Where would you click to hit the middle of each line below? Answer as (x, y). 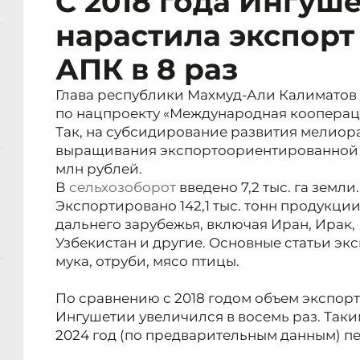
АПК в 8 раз (147, 70)
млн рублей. (99, 169)
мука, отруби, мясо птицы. (147, 262)
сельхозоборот (123, 188)
